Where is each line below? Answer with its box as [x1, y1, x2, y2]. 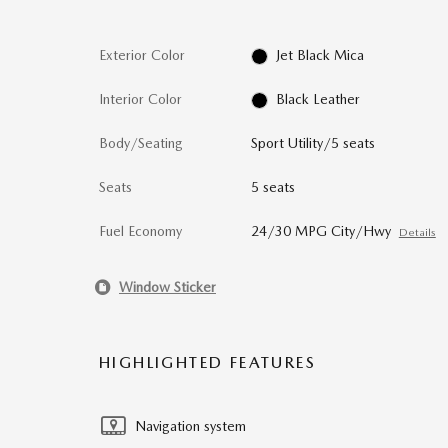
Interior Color [99, 91, 182, 107]
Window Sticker [119, 278, 216, 295]
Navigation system [135, 418, 246, 434]
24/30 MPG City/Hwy [250, 223, 391, 239]
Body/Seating [99, 135, 183, 151]
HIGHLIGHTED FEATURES [99, 353, 316, 372]
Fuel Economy [99, 223, 182, 239]
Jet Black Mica [276, 47, 365, 63]
